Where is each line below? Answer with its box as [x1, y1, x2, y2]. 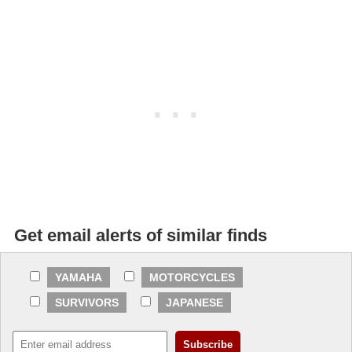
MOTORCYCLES [149, 270, 235, 284]
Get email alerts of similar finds [14, 225, 267, 245]
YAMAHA [55, 270, 102, 284]
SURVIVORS [55, 295, 119, 309]
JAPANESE [166, 295, 223, 309]
